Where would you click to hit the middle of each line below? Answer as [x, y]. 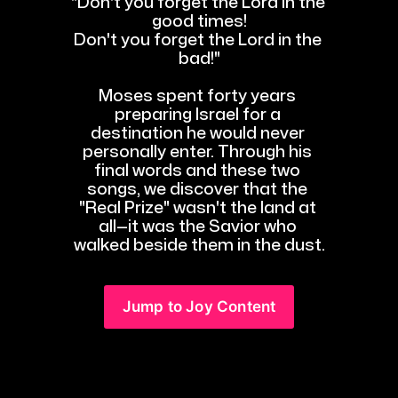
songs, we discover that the [197, 189]
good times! [199, 21]
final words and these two [197, 171]
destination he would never [197, 133]
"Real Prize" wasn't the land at [197, 208]
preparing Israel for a [197, 115]
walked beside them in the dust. [199, 245]
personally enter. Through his [197, 152]
